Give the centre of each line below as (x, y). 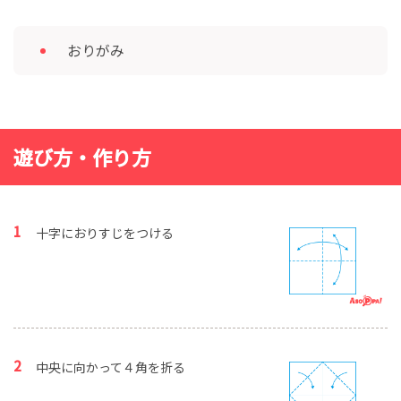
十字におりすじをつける (105, 233)
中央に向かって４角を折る (111, 367)
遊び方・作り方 (82, 157)
